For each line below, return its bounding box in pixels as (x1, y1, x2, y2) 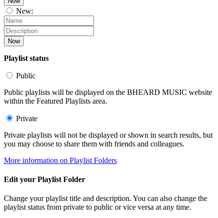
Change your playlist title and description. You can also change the (4, 194, 207, 203)
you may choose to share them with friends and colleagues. (4, 139, 184, 148)
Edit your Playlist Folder (4, 175, 85, 184)
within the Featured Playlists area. (4, 96, 107, 105)
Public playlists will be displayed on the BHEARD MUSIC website (4, 88, 212, 96)
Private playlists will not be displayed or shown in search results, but (4, 130, 213, 139)
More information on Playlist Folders (4, 156, 117, 164)
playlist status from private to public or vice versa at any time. (4, 203, 191, 212)
